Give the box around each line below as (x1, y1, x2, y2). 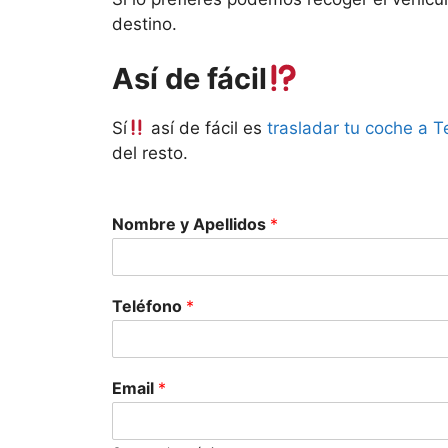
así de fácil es (146, 118, 268, 139)
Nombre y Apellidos (112, 213, 270, 234)
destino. (112, 13, 177, 34)
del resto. (112, 143, 188, 164)
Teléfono (112, 295, 186, 316)
